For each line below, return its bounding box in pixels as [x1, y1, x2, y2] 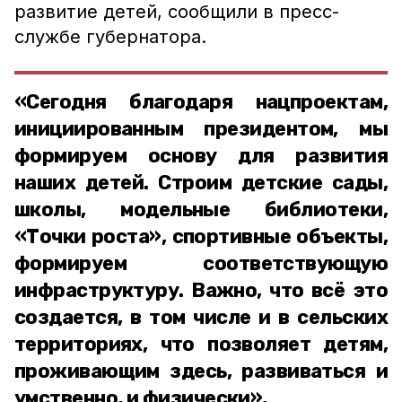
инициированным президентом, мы [14, 117, 388, 141]
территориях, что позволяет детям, [14, 332, 388, 356]
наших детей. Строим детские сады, [14, 170, 388, 195]
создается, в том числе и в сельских [14, 305, 388, 329]
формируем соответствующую [14, 251, 388, 275]
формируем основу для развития [14, 144, 388, 168]
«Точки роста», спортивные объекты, [14, 224, 388, 249]
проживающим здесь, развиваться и [14, 359, 388, 383]
